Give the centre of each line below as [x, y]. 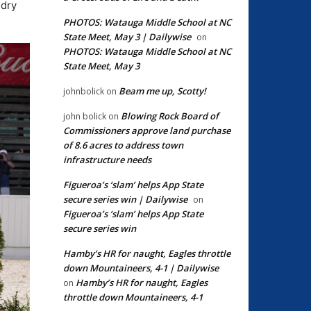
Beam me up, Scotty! [162, 91]
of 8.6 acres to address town [123, 145]
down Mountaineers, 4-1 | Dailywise [141, 268]
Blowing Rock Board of [170, 116]
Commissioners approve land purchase [147, 130]
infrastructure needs [107, 159]
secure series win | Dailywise [125, 199]
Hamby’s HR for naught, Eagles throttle [147, 253]
